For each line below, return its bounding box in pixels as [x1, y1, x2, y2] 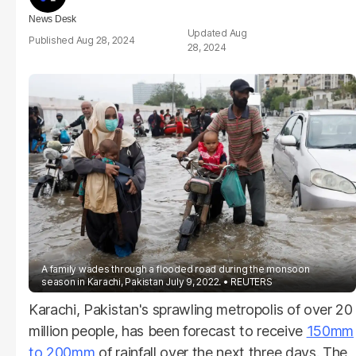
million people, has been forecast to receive [29, 322, 307, 339]
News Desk [29, 14, 76, 25]
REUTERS [230, 275, 273, 288]
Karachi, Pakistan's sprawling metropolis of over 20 [29, 300, 353, 318]
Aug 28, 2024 [75, 34, 135, 46]
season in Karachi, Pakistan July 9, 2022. [41, 275, 222, 288]
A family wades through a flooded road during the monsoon [41, 262, 310, 275]
